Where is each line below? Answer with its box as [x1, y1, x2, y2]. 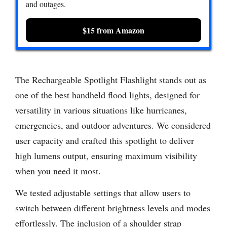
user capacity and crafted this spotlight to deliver [15, 134, 194, 147]
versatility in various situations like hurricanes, [15, 104, 187, 117]
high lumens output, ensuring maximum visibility [15, 149, 197, 162]
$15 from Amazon [83, 24, 144, 36]
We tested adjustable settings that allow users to [15, 186, 191, 199]
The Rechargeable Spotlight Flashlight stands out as [15, 73, 206, 86]
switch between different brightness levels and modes [15, 201, 210, 214]
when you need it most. [15, 165, 101, 177]
